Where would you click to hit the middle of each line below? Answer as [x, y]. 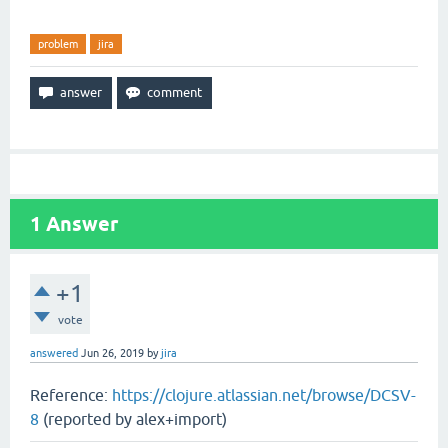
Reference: [71, 395]
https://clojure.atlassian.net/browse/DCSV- [264, 395]
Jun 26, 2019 [112, 353]
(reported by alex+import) [133, 419]
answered [54, 353]
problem [58, 44]
